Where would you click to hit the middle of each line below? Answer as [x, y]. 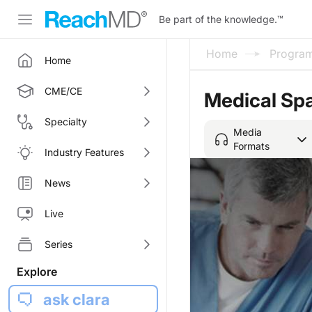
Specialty [66, 122]
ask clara [77, 299]
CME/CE [63, 91]
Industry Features [84, 152]
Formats [251, 146]
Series [58, 244]
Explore [37, 272]
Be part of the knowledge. [218, 19]
